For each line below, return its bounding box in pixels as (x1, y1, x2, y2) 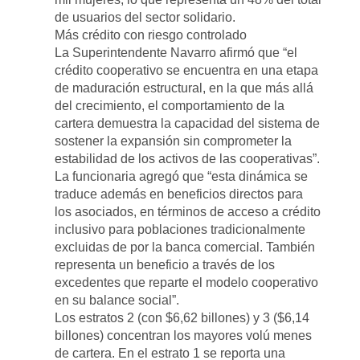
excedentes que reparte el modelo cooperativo (55, 275, 319, 289)
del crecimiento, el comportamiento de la (55, 98, 285, 112)
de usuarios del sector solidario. (55, 10, 236, 24)
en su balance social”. (55, 292, 180, 307)
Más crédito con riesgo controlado (55, 27, 247, 42)
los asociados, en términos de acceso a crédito (55, 204, 321, 219)
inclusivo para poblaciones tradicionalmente (55, 222, 306, 236)
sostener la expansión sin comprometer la (55, 133, 292, 148)
